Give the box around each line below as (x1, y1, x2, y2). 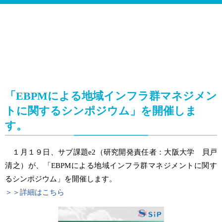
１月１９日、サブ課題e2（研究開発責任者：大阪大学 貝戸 (5, 148, 217, 156)
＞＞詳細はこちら (5, 188, 64, 196)
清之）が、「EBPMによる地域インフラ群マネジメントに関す (5, 162, 217, 169)
